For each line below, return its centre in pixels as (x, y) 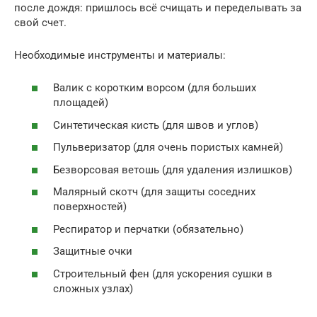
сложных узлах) (93, 288)
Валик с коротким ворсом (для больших (155, 88)
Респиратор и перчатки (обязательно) (148, 229)
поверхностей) (90, 207)
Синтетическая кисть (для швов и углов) (156, 125)
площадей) (81, 103)
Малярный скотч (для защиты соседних (154, 192)
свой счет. (40, 22)
